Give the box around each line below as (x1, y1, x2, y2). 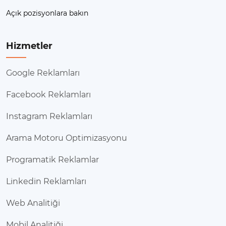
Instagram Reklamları (6, 111, 92, 122)
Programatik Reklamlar (6, 155, 99, 165)
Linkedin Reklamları (6, 177, 86, 187)
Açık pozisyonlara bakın (6, 9, 88, 18)
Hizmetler (6, 40, 52, 51)
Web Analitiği (6, 198, 60, 208)
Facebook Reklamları (6, 90, 91, 100)
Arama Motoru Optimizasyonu (6, 133, 127, 143)
